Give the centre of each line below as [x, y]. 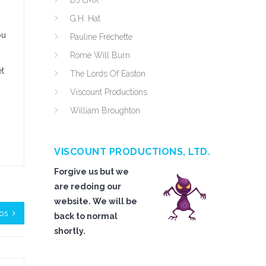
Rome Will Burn [100, 55]
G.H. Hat [85, 18]
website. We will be [96, 201]
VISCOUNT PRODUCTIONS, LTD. [132, 152]
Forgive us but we [91, 172]
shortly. [70, 231]
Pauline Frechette [101, 37]
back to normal [86, 216]
